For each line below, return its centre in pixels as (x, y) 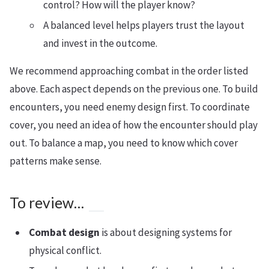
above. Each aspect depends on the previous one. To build (134, 89)
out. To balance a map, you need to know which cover (124, 143)
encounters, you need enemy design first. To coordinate (130, 107)
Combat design (64, 232)
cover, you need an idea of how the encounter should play (134, 125)
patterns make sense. (56, 161)
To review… (47, 203)
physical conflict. (65, 250)
